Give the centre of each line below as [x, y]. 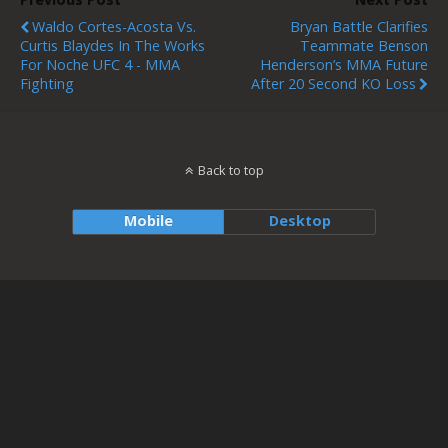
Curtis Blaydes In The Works [112, 45]
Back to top [230, 170]
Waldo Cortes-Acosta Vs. [114, 26]
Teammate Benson [364, 45]
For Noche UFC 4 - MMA [100, 64]
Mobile [148, 220]
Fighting [47, 83]
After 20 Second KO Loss [333, 83]
